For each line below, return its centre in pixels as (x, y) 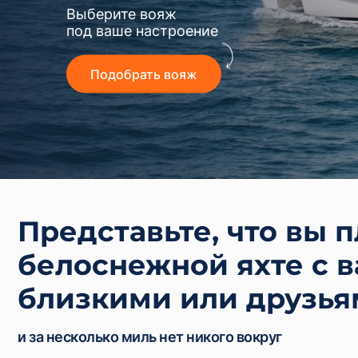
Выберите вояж (121, 14)
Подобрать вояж (144, 74)
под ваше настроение (142, 30)
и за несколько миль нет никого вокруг (150, 337)
